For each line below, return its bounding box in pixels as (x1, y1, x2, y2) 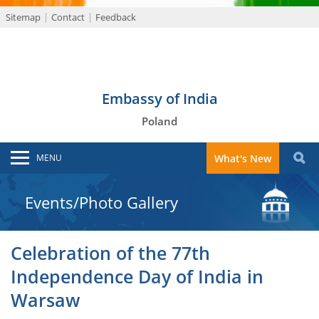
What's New (214, 152, 271, 165)
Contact (51, 11, 85, 23)
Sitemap (6, 11, 41, 23)
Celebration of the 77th (11, 241, 210, 265)
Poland (142, 114, 177, 128)
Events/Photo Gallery (25, 192, 178, 213)
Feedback (95, 11, 136, 23)
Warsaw (11, 288, 80, 312)
